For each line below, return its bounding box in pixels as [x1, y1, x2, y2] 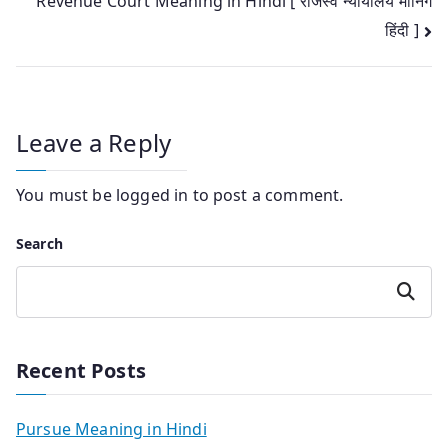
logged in [115, 183, 189, 206]
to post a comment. [188, 183, 344, 206]
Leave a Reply [16, 125, 172, 159]
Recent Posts [16, 356, 146, 384]
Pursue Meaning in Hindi [16, 417, 207, 440]
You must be [16, 183, 116, 206]
